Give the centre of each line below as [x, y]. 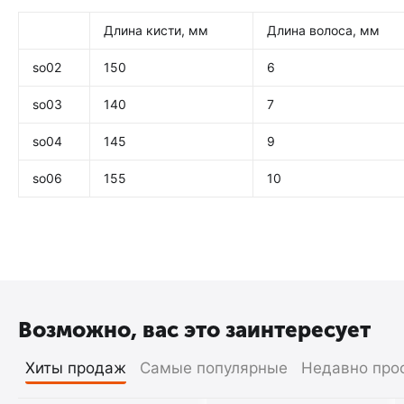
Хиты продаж [75, 368]
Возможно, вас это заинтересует [194, 330]
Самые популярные [213, 368]
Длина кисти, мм [156, 30]
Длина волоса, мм [323, 30]
